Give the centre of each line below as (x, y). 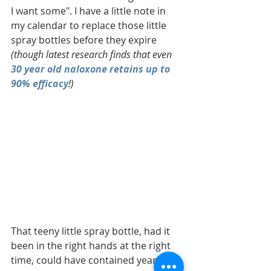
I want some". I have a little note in (90, 11)
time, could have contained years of (93, 260)
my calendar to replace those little (90, 26)
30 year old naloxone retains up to (92, 69)
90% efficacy (40, 84)
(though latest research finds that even (93, 55)
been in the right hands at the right (92, 245)
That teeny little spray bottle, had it (92, 231)
